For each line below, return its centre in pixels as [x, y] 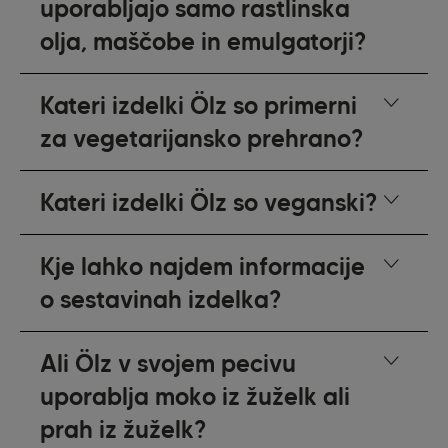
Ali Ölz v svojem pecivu [168, 364]
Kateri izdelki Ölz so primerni [199, 106]
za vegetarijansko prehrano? [202, 139]
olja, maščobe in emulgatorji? [203, 42]
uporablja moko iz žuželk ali [195, 397]
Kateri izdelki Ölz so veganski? [209, 203]
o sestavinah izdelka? [161, 300]
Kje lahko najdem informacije [203, 267]
